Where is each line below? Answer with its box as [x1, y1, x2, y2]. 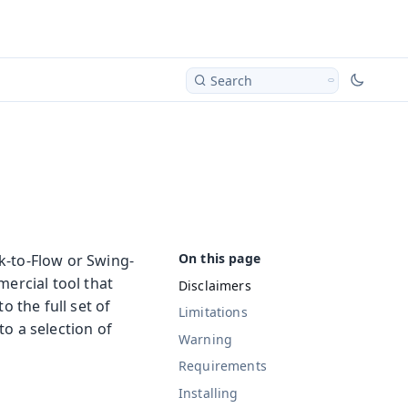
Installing [178, 383, 239, 402]
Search [210, 71, 252, 89]
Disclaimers [178, 276, 251, 294]
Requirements [178, 357, 267, 375]
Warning [178, 330, 233, 348]
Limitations [178, 303, 248, 321]
